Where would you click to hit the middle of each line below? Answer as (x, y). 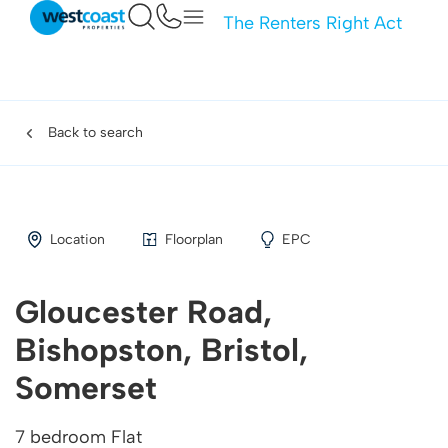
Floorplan (193, 239)
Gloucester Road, (143, 312)
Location (77, 239)
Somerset (86, 388)
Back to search (95, 132)
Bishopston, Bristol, (161, 350)
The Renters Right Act (312, 23)
